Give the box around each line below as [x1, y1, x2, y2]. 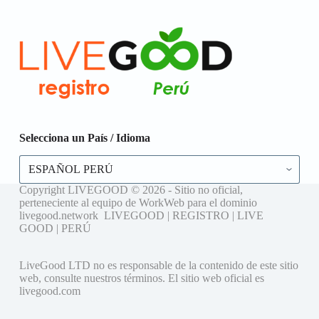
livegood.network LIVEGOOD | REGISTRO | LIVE [19, 209, 263, 221]
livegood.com [19, 285, 80, 297]
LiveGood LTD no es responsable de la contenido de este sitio [19, 259, 298, 271]
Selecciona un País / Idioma [19, 132, 150, 145]
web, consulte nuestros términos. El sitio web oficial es [19, 272, 264, 284]
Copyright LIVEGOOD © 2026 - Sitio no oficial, [19, 184, 243, 196]
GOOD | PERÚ [19, 222, 94, 234]
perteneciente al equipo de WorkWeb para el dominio [19, 197, 257, 209]
